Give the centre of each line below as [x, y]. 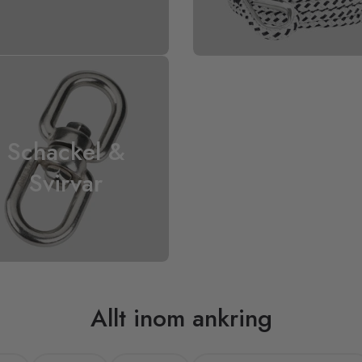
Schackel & [66, 151]
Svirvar [66, 183]
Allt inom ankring [181, 318]
